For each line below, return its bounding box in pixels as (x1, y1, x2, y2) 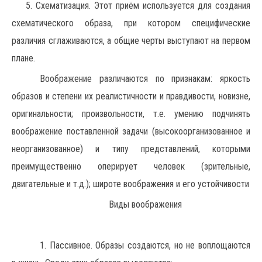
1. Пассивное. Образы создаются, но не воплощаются (40, 240, 250, 251)
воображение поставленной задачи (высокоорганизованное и (12, 126, 250, 137)
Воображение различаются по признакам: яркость (40, 73, 250, 84)
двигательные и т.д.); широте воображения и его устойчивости (12, 178, 249, 189)
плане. (12, 53, 35, 64)
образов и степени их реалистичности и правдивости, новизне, (12, 91, 250, 102)
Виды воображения (108, 199, 182, 210)
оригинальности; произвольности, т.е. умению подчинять (12, 108, 250, 119)
